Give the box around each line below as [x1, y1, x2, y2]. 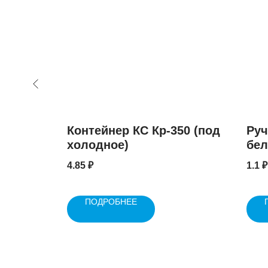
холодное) [67, 138, 129, 151]
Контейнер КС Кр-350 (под [67, 124, 220, 137]
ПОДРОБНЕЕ [85, 197, 137, 206]
